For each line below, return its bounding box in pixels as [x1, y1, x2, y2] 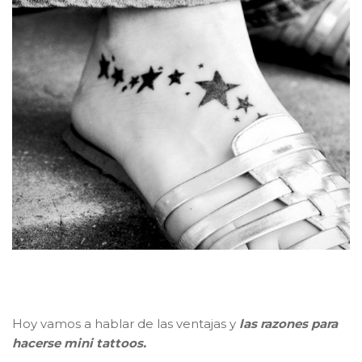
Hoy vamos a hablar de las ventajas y [12, 316, 239, 331]
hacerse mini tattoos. [12, 335, 146, 351]
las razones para [239, 316, 338, 331]
